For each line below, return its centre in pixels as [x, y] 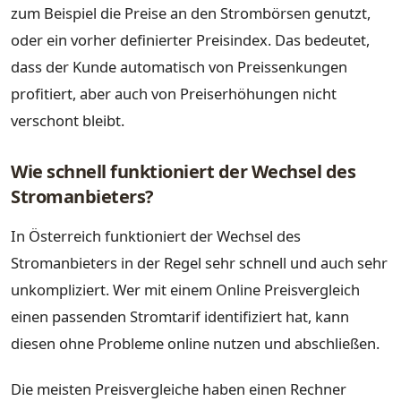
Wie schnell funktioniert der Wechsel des [183, 172]
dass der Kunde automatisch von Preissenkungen [179, 66]
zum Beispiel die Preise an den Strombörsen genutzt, [191, 13]
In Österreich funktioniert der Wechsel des [156, 235]
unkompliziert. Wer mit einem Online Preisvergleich [185, 289]
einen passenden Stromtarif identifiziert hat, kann [180, 316]
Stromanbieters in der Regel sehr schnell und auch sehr [199, 262]
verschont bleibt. [68, 120]
